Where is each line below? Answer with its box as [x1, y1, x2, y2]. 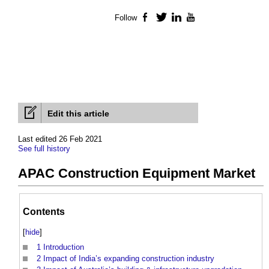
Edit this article [47, 109, 109, 119]
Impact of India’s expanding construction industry [43, 254, 214, 264]
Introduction [43, 243, 84, 252]
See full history [18, 144, 70, 154]
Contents [23, 206, 65, 217]
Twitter [167, 13, 192, 23]
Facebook [152, 13, 188, 23]
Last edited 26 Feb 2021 [18, 134, 102, 144]
